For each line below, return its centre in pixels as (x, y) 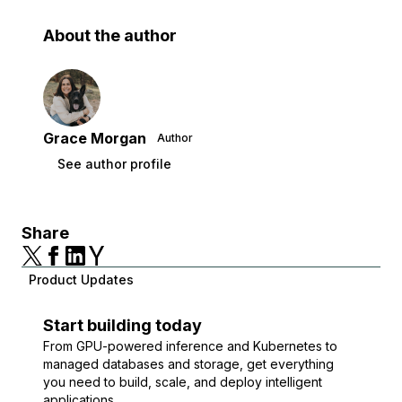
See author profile (114, 164)
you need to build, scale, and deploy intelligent (183, 382)
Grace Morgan (95, 138)
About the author (110, 35)
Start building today (122, 325)
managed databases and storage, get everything (188, 364)
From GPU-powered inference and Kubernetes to (190, 346)
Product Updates (81, 280)
